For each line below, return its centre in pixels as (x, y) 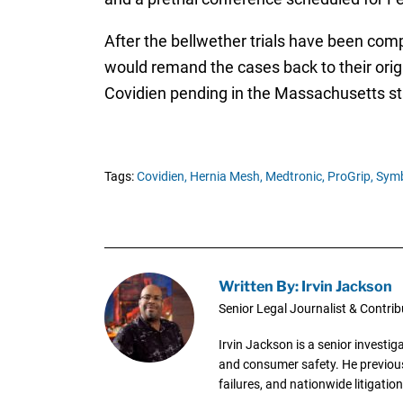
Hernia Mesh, (226, 177)
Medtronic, (295, 177)
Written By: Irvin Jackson (305, 286)
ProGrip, (350, 177)
